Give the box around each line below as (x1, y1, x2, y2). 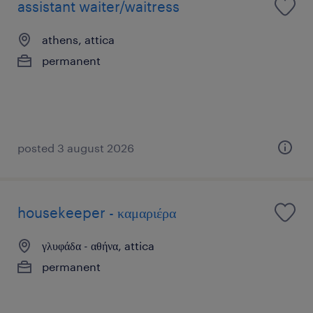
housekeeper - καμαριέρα (17, 203, 176, 221)
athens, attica (42, 32, 115, 46)
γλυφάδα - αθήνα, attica (42, 238, 154, 252)
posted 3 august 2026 (17, 140, 134, 154)
